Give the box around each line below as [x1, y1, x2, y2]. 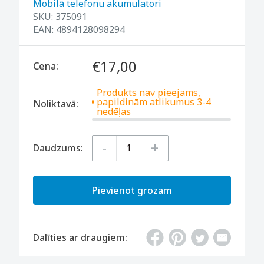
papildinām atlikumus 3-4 [97, 95, 212, 108]
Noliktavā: [33, 97, 78, 111]
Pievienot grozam [92, 183, 172, 197]
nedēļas [97, 104, 131, 118]
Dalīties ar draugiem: [33, 230, 127, 244]
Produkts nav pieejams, [97, 85, 201, 99]
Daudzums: [33, 141, 83, 154]
